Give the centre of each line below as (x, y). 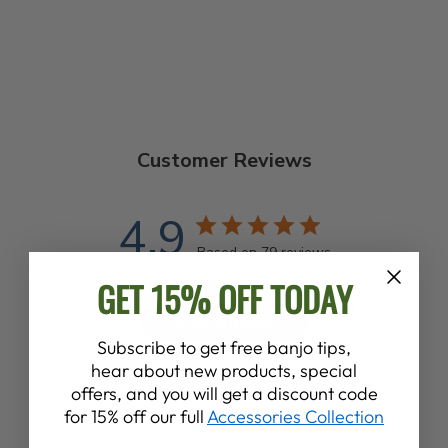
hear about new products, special (224, 370)
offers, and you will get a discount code (224, 393)
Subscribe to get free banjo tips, (224, 347)
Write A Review (224, 322)
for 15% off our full (135, 416)
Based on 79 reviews (263, 252)
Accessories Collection (295, 416)
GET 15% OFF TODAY (224, 298)
